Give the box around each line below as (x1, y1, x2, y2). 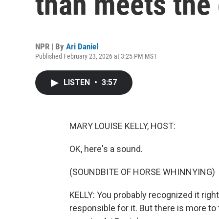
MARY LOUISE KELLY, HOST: (69, 121, 175, 131)
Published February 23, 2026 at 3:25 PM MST (35, 52, 157, 60)
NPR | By (35, 42, 66, 51)
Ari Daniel (66, 42, 98, 51)
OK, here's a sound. (69, 144, 143, 154)
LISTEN (64, 78, 92, 87)
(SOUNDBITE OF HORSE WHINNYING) (69, 167, 215, 177)
